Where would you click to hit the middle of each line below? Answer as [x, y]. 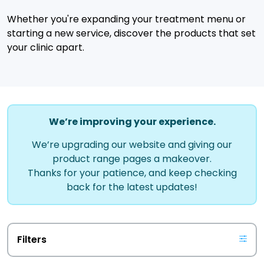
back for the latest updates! [132, 187]
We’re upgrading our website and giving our [132, 145]
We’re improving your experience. [132, 122]
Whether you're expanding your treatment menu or [126, 19]
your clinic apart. [46, 47]
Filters [32, 240]
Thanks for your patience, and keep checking [132, 173]
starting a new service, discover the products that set [131, 33]
